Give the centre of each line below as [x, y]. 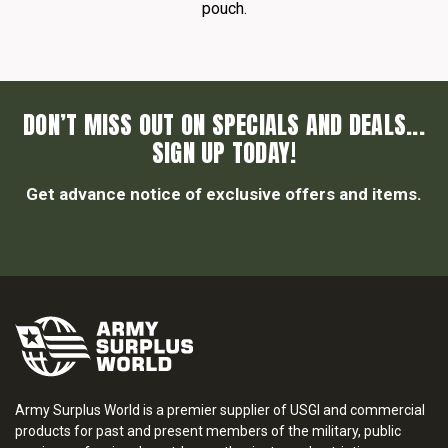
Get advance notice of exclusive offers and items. [224, 194]
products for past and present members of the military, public [208, 431]
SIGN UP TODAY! [224, 153]
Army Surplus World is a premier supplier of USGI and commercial [220, 410]
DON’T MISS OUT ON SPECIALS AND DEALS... [224, 125]
